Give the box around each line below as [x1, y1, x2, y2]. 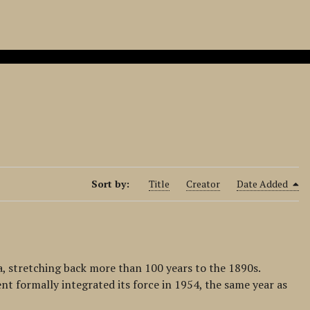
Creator [185, 177, 220, 190]
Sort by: [91, 177, 132, 190]
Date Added [236, 177, 290, 190]
